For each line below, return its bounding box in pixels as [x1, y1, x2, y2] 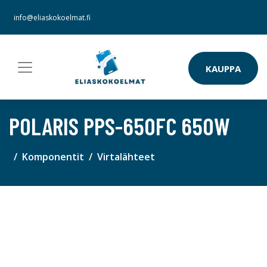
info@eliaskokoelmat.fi [14, 13, 91, 23]
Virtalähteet [97, 150, 155, 163]
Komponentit [22, 150, 84, 163]
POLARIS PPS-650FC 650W [9, 111, 230, 140]
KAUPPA [206, 62, 241, 74]
